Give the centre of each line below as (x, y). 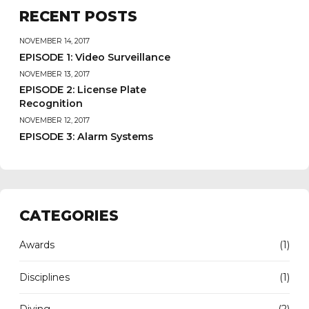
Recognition (51, 104)
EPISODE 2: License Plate (83, 90)
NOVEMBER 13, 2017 (54, 74)
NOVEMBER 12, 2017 (54, 121)
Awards (37, 245)
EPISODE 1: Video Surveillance (95, 57)
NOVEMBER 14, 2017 (54, 41)
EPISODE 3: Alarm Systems (86, 137)
